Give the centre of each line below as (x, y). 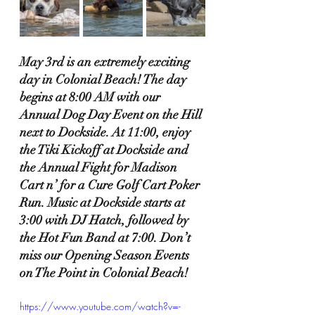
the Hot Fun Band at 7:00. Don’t (107, 238)
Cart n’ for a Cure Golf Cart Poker (111, 185)
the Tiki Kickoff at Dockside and (105, 150)
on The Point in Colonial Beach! (104, 273)
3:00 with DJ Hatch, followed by (105, 220)
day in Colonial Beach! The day (104, 80)
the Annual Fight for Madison (100, 168)
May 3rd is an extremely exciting (106, 62)
